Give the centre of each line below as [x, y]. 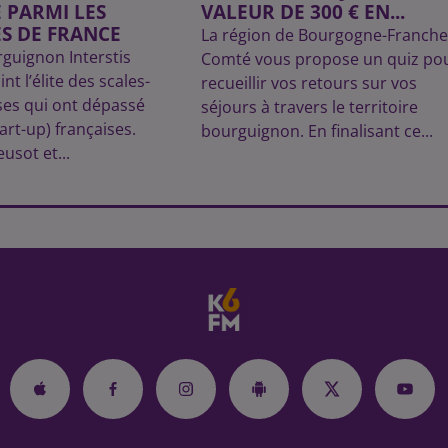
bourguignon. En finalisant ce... [316, 131]
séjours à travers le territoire [309, 107]
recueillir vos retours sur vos [308, 83]
